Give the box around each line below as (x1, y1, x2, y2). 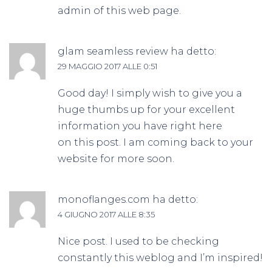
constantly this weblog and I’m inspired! (58, 252, 263, 264)
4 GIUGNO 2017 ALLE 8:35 (58, 209, 155, 220)
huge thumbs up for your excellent (58, 104, 235, 116)
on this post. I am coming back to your (58, 137, 253, 149)
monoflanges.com (58, 194, 150, 206)
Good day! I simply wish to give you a (58, 87, 242, 100)
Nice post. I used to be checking (58, 236, 219, 248)
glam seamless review (58, 46, 168, 58)
